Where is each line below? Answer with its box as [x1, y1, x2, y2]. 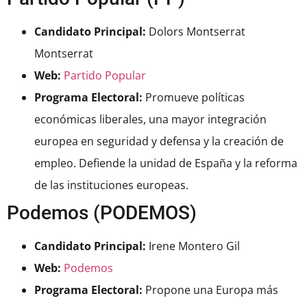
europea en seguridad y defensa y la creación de [34, 134, 284, 149]
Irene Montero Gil [146, 238, 240, 254]
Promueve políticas [143, 90, 245, 106]
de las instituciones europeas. [34, 177, 188, 193]
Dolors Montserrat [146, 24, 245, 40]
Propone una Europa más [143, 282, 278, 298]
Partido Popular [64, 68, 146, 84]
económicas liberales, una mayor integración [34, 112, 267, 127]
